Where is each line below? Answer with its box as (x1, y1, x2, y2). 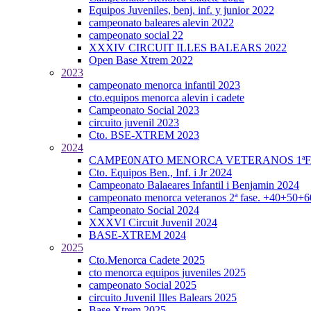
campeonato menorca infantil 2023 (89, 79, 240, 91)
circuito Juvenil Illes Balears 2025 (89, 292, 237, 303)
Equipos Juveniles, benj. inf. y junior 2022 (89, 4, 274, 16)
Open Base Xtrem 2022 (89, 54, 193, 66)
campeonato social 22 (89, 29, 183, 41)
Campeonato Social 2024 (89, 204, 199, 216)
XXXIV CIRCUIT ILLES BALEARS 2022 (89, 42, 287, 53)
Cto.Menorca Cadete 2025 (89, 254, 205, 266)
